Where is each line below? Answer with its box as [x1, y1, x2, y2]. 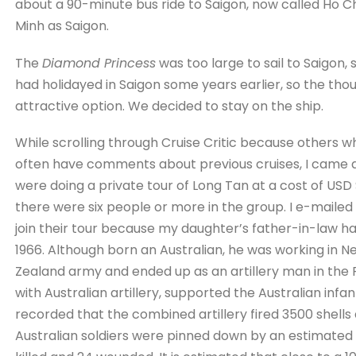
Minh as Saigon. [14, 17, 109, 36]
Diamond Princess [41, 53, 156, 72]
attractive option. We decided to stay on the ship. [14, 96, 323, 115]
